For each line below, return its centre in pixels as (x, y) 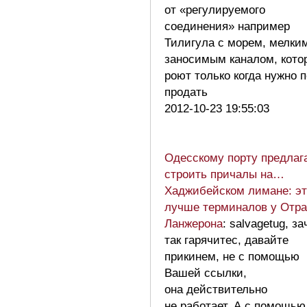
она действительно (216, 289)
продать (189, 92)
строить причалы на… (224, 174)
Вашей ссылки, (206, 273)
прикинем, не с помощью (232, 256)
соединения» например (227, 26)
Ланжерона (194, 223)
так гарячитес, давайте (226, 240)
